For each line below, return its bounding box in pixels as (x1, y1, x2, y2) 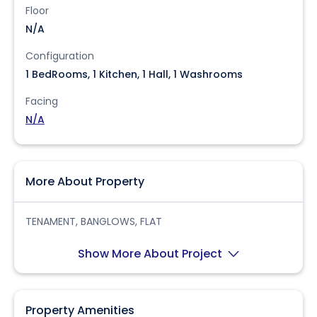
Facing (25, 94, 58, 108)
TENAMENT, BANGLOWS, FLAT (25, 214, 162, 229)
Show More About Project (78, 246, 225, 262)
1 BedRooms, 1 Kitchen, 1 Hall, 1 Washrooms (25, 67, 243, 81)
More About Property (25, 173, 144, 190)
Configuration (25, 49, 94, 63)
